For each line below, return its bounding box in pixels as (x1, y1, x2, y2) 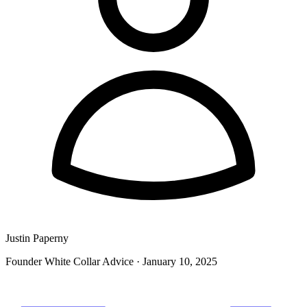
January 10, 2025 (143, 255, 217, 267)
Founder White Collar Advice (5, 255, 134, 267)
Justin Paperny (5, 232, 69, 244)
